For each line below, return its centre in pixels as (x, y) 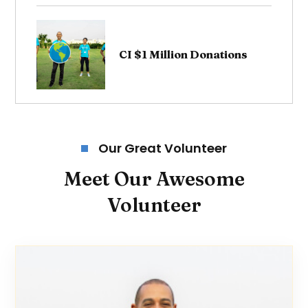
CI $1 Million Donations (184, 54)
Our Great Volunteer (163, 148)
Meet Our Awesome (154, 178)
